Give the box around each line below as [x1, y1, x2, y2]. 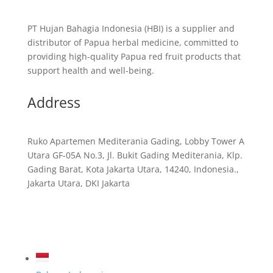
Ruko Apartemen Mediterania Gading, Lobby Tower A [27, 135, 244, 147]
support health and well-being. [27, 65, 154, 76]
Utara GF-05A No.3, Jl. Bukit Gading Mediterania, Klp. [27, 149, 243, 161]
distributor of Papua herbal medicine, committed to [27, 37, 238, 48]
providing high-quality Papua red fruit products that [27, 51, 241, 62]
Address [27, 93, 80, 112]
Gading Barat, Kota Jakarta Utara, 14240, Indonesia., [27, 163, 239, 175]
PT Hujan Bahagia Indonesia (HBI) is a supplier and [27, 23, 235, 34]
